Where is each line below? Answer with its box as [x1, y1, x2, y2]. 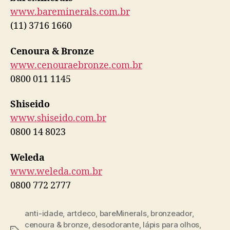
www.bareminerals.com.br [10, 6, 130, 18]
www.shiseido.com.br [10, 112, 106, 124]
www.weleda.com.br [10, 165, 102, 178]
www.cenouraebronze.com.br [10, 59, 142, 71]
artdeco [66, 208, 96, 218]
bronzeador [150, 208, 192, 218]
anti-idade [25, 208, 63, 218]
